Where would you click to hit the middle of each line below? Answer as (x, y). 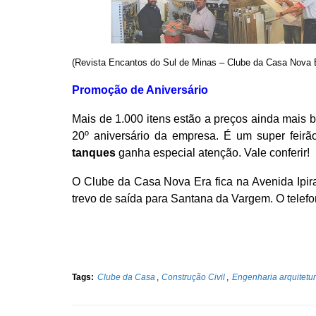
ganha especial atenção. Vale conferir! (214, 152)
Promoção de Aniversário (140, 90)
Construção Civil (194, 277)
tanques (94, 152)
